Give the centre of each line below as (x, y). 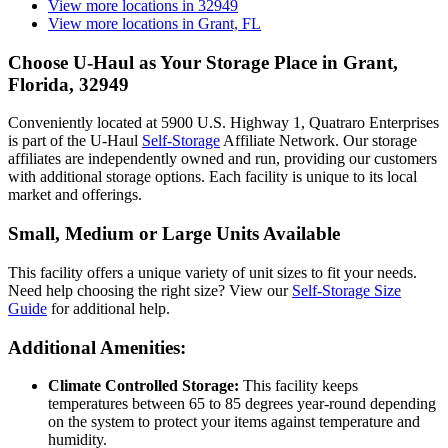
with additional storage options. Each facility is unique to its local (212, 177)
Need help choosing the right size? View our (150, 290)
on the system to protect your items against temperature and (234, 422)
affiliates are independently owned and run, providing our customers (222, 159)
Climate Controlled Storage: (143, 386)
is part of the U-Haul (75, 141)
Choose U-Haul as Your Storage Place (165, 62)
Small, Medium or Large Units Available (174, 234)
